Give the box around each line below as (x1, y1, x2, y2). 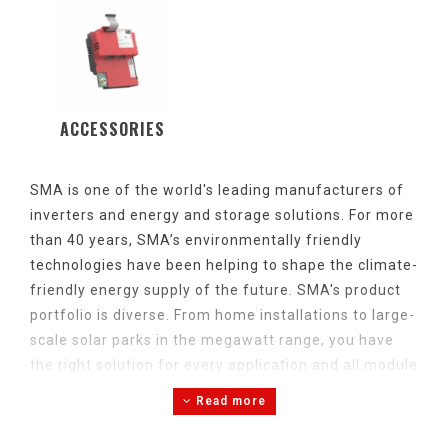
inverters (30, 206, 99, 223)
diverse (113, 306, 166, 323)
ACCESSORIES (59, 116, 165, 141)
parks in (108, 331, 173, 348)
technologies (30, 256, 123, 273)
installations (260, 306, 349, 323)
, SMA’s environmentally (129, 231, 306, 248)
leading (218, 181, 271, 198)
